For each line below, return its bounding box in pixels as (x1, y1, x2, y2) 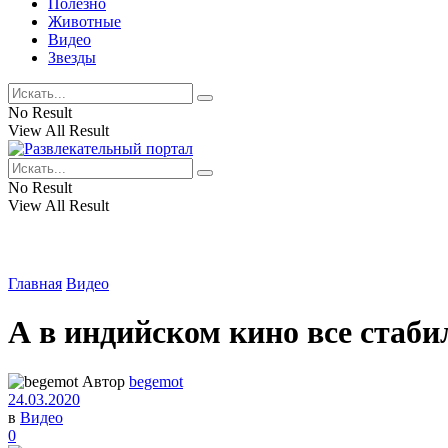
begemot (129, 372, 183, 390)
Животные (48, 13, 121, 30)
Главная (8, 275, 62, 292)
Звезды (48, 49, 96, 66)
